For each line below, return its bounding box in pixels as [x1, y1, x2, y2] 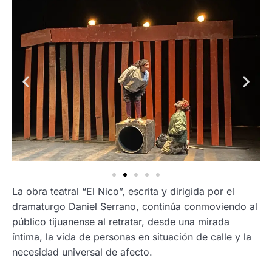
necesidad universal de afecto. [12, 246, 152, 259]
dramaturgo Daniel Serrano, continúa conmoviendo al [12, 200, 257, 213]
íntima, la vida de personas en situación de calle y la [12, 231, 251, 243]
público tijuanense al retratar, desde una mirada [12, 216, 229, 228]
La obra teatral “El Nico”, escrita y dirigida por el [12, 185, 234, 198]
